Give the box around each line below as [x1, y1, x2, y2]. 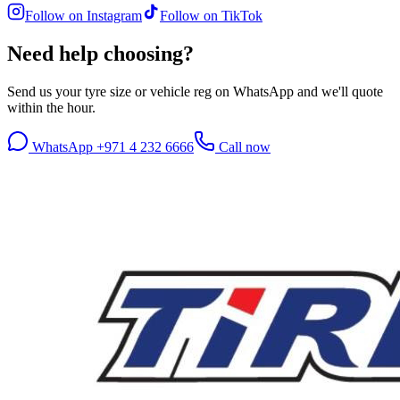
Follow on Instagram [25, 8, 142, 24]
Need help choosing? [7, 41, 194, 65]
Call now [215, 138, 271, 154]
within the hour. [7, 99, 96, 115]
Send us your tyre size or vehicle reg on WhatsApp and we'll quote [7, 83, 383, 99]
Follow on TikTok [160, 8, 262, 24]
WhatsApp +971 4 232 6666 [29, 138, 194, 154]
